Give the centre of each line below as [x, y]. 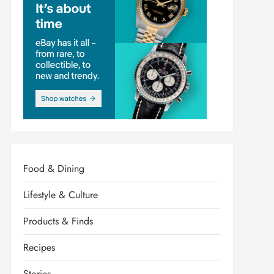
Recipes [39, 247]
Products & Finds [58, 221]
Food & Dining [54, 168]
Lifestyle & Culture [60, 195]
